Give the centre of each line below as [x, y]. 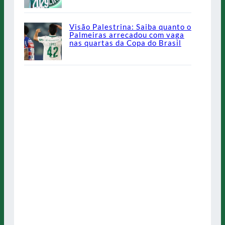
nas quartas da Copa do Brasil [125, 43]
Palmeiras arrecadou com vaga [127, 35]
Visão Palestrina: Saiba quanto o [130, 27]
